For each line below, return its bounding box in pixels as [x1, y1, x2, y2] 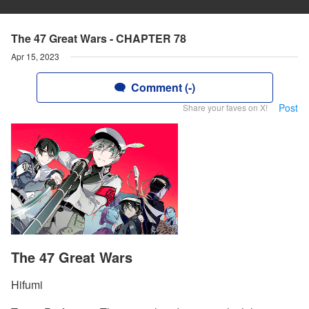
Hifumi [11, 277, 43, 293]
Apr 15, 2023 [11, 50, 59, 62]
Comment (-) [130, 79, 195, 95]
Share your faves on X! [183, 101, 268, 113]
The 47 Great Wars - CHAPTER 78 [11, 30, 186, 46]
